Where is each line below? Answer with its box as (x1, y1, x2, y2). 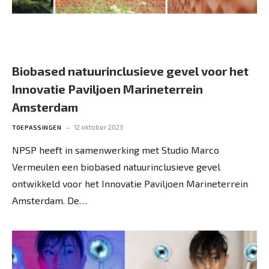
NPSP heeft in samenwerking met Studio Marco (12, 144, 219, 156)
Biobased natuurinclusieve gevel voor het (12, 63, 249, 78)
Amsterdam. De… (12, 194, 87, 206)
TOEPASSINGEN (12, 123, 61, 131)
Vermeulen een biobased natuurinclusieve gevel (12, 160, 220, 172)
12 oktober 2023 (74, 122, 123, 131)
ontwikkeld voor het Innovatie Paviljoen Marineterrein (12, 177, 248, 189)
